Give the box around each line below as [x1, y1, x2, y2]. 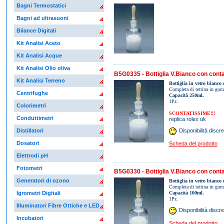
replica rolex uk [168, 115, 206, 122]
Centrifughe [16, 90, 48, 96]
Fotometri [16, 165, 42, 171]
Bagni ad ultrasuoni [16, 15, 68, 21]
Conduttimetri [16, 115, 53, 121]
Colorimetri [16, 102, 46, 109]
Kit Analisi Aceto [16, 40, 60, 46]
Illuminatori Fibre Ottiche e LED [16, 202, 99, 209]
